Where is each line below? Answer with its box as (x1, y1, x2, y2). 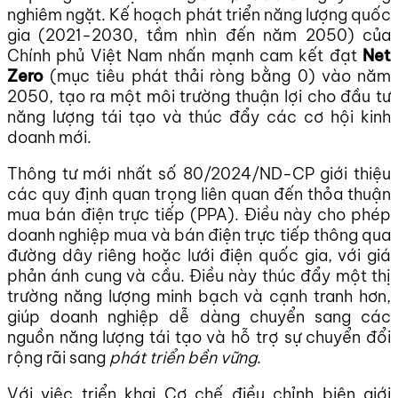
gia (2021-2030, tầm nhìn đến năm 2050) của (7, 24, 391, 45)
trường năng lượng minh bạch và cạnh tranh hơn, (7, 285, 391, 306)
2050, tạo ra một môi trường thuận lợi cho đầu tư (7, 85, 391, 107)
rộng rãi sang (7, 346, 109, 368)
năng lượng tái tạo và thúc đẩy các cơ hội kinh (7, 106, 391, 127)
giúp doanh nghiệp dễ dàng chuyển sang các (7, 306, 391, 327)
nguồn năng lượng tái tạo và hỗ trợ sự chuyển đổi (7, 326, 391, 347)
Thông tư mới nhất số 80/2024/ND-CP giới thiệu (7, 163, 391, 184)
